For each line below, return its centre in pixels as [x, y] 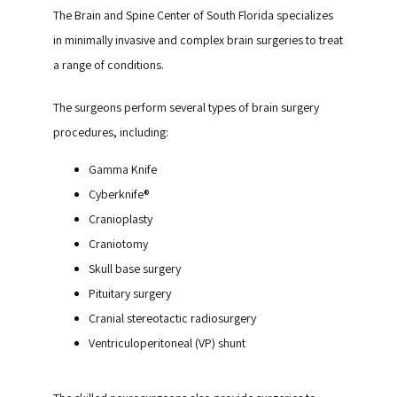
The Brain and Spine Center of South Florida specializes [193, 15]
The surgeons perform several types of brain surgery [186, 107]
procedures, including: [111, 132]
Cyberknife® [119, 194]
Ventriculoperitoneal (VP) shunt [167, 343]
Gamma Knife [123, 169]
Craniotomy [118, 244]
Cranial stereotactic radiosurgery [172, 318]
